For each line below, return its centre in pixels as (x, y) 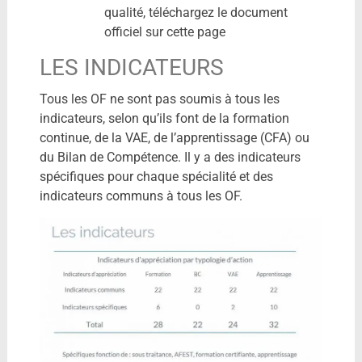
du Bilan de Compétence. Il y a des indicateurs (170, 157)
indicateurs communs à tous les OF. (141, 196)
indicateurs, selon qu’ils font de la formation (164, 118)
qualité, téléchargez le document (196, 12)
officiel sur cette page (164, 32)
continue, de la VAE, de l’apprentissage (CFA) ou (174, 137)
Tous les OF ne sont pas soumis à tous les (159, 99)
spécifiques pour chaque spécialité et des (156, 176)
